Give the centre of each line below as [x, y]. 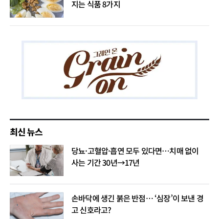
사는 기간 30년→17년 [106, 163]
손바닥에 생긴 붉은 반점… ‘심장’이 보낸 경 [137, 198]
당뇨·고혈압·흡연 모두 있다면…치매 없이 [135, 151]
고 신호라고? [91, 210]
